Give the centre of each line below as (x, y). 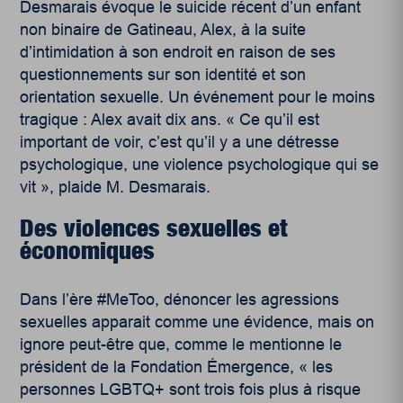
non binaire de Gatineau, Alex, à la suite (163, 30)
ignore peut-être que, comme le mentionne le (181, 345)
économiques (88, 251)
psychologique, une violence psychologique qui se (200, 165)
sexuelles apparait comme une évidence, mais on (197, 322)
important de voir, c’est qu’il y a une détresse (180, 143)
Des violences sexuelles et (154, 228)
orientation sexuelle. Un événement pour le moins (198, 98)
